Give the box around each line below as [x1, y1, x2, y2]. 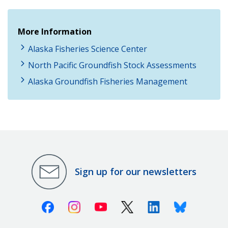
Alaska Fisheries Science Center [28, 43, 147, 54]
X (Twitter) [133, 199, 173, 211]
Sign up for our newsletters [75, 165, 196, 178]
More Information [18, 25, 92, 37]
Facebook [53, 199, 90, 211]
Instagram [80, 199, 120, 211]
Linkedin [159, 199, 192, 211]
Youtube [106, 199, 139, 211]
